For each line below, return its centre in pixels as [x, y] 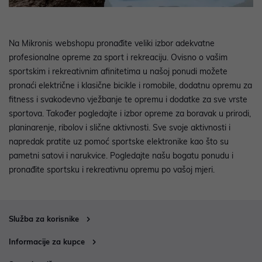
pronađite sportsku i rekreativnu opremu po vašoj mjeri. [112, 170]
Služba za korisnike [44, 219]
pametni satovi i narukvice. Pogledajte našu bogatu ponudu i [121, 156]
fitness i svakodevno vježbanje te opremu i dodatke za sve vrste [128, 100]
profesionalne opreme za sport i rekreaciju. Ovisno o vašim [118, 58]
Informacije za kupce [47, 242]
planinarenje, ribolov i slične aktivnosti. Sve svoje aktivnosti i [120, 128]
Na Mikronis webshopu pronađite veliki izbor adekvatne [112, 44]
